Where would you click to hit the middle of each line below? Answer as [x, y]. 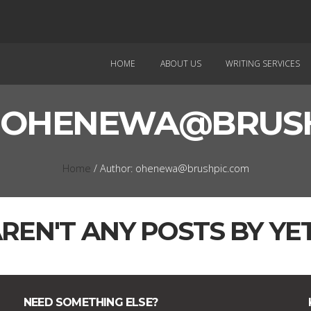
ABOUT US [180, 64]
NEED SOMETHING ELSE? [90, 302]
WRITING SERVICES [263, 64]
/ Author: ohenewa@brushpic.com [170, 168]
